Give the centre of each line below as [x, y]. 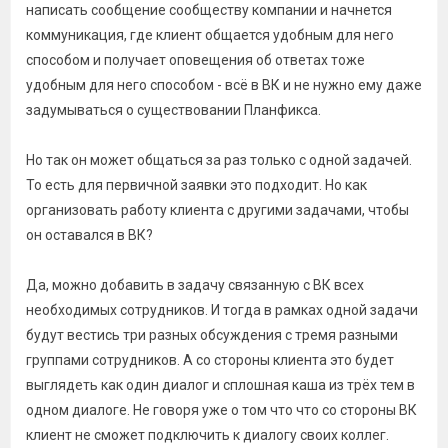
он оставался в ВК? [89, 235]
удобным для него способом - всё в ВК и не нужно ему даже [224, 85]
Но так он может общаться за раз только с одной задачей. [219, 160]
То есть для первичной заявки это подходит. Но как [196, 185]
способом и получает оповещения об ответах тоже [195, 60]
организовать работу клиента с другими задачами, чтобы [217, 210]
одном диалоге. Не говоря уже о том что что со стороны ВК [221, 410]
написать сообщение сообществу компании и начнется [209, 10]
